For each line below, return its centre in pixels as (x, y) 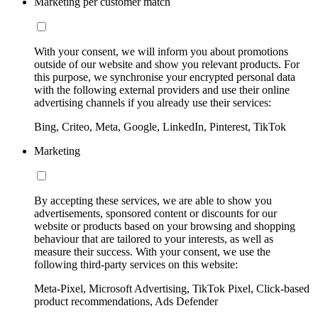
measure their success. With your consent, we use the (152, 252)
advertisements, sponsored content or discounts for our (155, 214)
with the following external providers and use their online (162, 90)
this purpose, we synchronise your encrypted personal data (165, 77)
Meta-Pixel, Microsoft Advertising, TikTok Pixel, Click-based (172, 289)
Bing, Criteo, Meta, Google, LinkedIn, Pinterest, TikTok (160, 127)
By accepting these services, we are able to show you (153, 201)
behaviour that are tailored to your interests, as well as (154, 239)
